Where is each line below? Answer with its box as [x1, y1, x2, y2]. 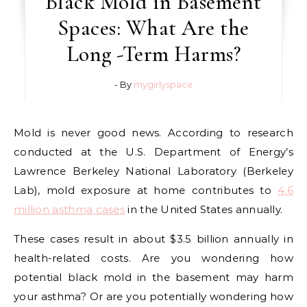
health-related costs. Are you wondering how [14, 251, 293, 265]
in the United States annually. [125, 202, 283, 216]
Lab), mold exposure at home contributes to [14, 183, 278, 197]
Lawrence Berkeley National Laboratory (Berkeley [14, 164, 293, 177]
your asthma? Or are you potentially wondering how [14, 289, 293, 303]
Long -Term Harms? [66, 40, 241, 67]
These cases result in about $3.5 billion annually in [14, 232, 293, 245]
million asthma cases [14, 202, 125, 216]
